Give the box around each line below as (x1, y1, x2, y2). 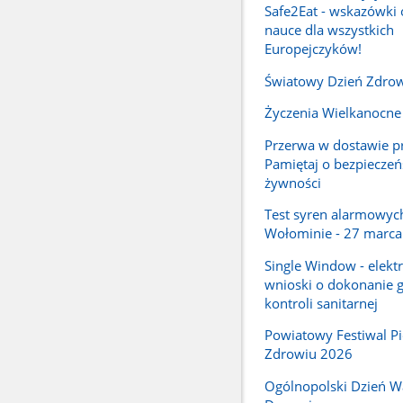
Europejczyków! (264, 40, 362, 58)
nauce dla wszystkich (264, 21, 394, 40)
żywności (264, 173, 321, 192)
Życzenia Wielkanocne (264, 103, 401, 122)
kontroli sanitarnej (264, 293, 378, 312)
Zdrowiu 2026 (264, 345, 353, 363)
